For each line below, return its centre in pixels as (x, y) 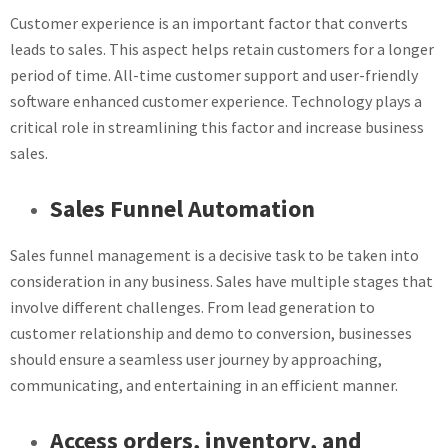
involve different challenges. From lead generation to (192, 307)
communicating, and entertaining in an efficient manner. (204, 385)
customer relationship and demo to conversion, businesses (211, 333)
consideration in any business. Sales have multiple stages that (221, 281)
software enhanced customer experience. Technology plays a (216, 101)
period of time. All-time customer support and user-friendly (214, 75)
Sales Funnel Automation (182, 208)
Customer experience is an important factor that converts (209, 23)
